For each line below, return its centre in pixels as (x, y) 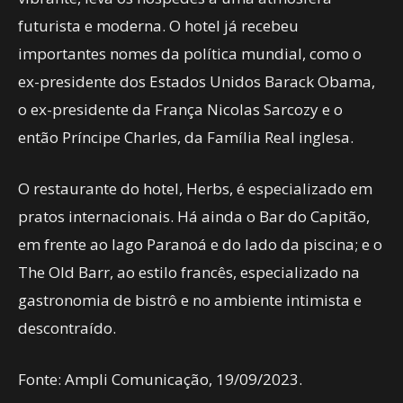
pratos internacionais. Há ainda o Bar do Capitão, (194, 216)
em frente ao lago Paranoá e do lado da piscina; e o (200, 244)
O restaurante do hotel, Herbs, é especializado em (195, 188)
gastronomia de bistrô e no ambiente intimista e (190, 300)
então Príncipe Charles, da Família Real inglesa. (186, 137)
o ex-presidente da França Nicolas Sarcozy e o (180, 109)
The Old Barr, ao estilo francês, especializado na (189, 272)
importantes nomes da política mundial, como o (190, 54)
